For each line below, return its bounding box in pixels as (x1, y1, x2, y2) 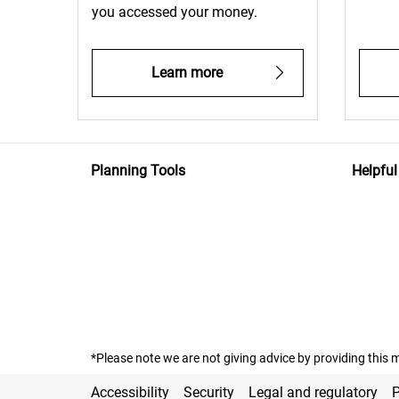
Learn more (151, 64, 223, 82)
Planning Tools (91, 162, 185, 180)
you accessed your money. (92, 4, 257, 21)
